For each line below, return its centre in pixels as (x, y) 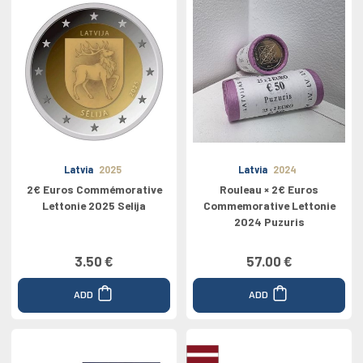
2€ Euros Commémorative (94, 189)
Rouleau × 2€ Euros (269, 189)
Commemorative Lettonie (269, 205)
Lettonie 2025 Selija (94, 205)
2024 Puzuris (269, 222)
